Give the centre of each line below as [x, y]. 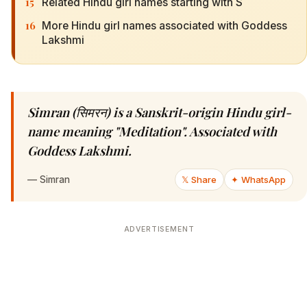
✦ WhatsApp [259, 180]
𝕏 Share [199, 180]
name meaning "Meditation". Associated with [152, 132]
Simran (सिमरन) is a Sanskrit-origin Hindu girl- [159, 112]
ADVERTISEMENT [159, 230]
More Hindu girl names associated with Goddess [164, 25]
